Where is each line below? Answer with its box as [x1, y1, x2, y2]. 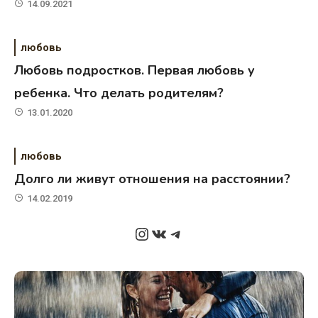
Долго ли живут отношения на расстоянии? [14, 170, 291, 187]
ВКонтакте [150, 223, 234, 243]
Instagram [133, 223, 212, 243]
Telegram [167, 223, 240, 243]
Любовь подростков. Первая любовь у [14, 61, 256, 79]
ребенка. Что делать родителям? [14, 84, 224, 102]
